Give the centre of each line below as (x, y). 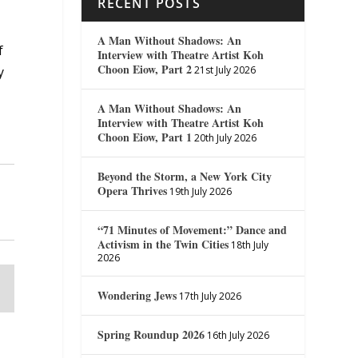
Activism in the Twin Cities (163, 244)
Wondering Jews (137, 295)
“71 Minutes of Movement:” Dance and (193, 229)
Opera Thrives (133, 190)
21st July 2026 (225, 70)
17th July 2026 (211, 296)
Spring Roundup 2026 (151, 334)
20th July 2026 (226, 137)
